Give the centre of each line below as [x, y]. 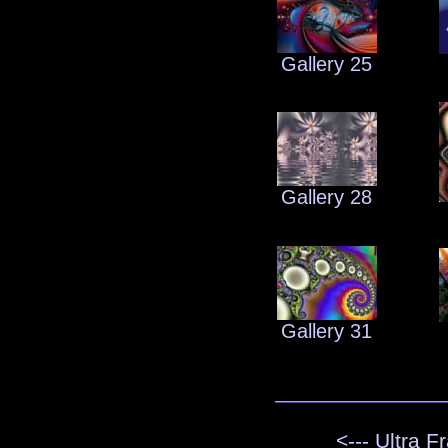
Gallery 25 [326, 64]
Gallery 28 [326, 197]
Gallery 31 [326, 331]
